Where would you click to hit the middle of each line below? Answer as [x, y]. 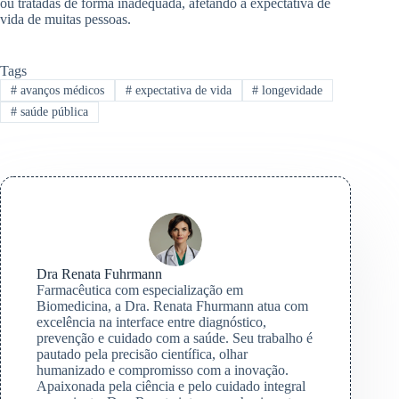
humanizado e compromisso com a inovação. [163, 370]
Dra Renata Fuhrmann [99, 274]
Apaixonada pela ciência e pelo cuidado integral [171, 387]
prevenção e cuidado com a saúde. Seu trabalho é [175, 338]
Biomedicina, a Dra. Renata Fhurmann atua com [172, 306]
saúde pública [52, 111]
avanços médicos [60, 90]
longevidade [291, 90]
